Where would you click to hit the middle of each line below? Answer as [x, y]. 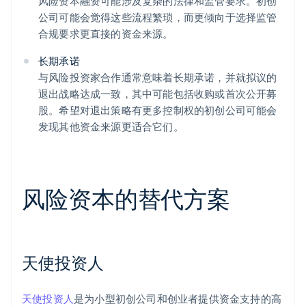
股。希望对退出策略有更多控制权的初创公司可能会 [158, 110]
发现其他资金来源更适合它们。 [111, 127]
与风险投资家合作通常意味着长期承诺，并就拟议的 [158, 78]
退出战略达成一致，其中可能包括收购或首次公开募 [158, 94]
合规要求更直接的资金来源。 [106, 34]
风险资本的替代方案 [126, 199]
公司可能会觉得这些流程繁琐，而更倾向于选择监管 [158, 17]
